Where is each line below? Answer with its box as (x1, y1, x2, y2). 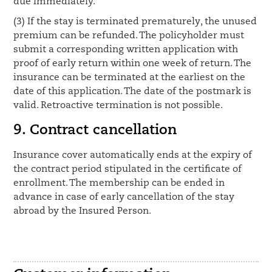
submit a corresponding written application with (13, 45, 239, 55)
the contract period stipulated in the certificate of (13, 165, 242, 174)
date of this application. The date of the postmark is (13, 87, 252, 97)
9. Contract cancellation (13, 124, 177, 138)
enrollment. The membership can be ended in (13, 178, 225, 188)
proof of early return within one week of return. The (13, 59, 252, 69)
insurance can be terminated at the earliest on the (13, 73, 246, 83)
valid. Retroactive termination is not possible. (13, 101, 223, 110)
